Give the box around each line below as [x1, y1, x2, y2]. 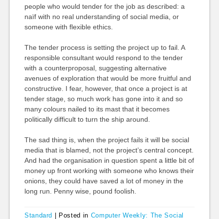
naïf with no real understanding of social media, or [24, 13, 179, 21]
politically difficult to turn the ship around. [24, 115, 150, 123]
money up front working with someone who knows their [24, 167, 194, 175]
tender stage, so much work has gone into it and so [24, 95, 183, 103]
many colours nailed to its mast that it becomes [24, 105, 170, 113]
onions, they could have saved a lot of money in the [24, 177, 183, 185]
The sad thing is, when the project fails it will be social [24, 136, 189, 144]
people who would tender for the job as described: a [24, 2, 185, 10]
